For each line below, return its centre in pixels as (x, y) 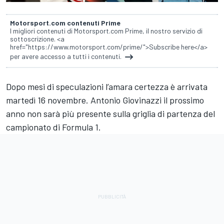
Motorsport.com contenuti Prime (65, 22)
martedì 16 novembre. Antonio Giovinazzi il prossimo (105, 100)
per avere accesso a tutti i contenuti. (66, 56)
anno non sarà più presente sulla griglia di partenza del (110, 113)
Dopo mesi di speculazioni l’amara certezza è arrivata (107, 86)
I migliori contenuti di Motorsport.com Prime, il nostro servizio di (106, 30)
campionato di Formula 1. (53, 127)
